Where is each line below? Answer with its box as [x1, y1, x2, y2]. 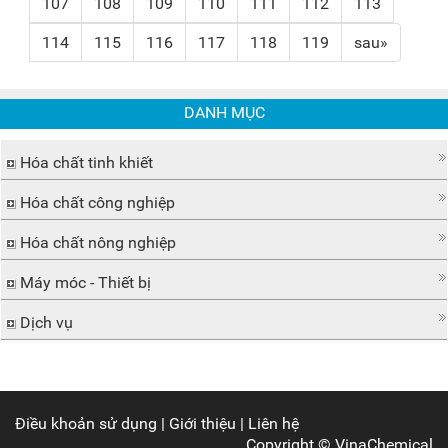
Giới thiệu [169, 414, 236, 433]
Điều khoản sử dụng [15, 414, 157, 433]
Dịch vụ [16, 313, 73, 332]
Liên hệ [248, 414, 299, 433]
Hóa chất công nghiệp [16, 193, 175, 212]
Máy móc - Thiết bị [16, 273, 151, 292]
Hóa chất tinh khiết [16, 153, 153, 172]
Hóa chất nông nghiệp [16, 233, 176, 252]
